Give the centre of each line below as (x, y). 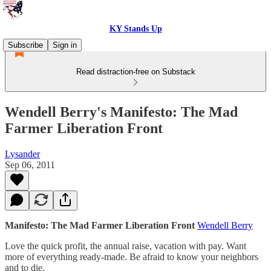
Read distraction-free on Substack (135, 72)
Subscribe (25, 45)
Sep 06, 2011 (30, 165)
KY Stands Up (135, 29)
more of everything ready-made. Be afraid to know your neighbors (132, 256)
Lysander (22, 154)
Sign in (65, 45)
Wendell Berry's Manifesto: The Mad (121, 112)
